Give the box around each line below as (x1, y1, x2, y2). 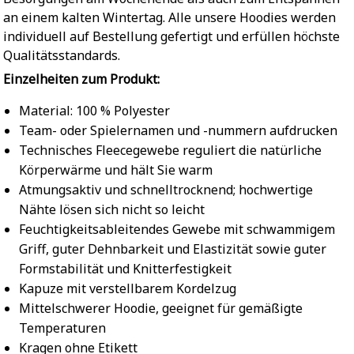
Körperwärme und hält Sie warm (19, 161, 213, 179)
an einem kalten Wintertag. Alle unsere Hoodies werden (3, 8, 336, 26)
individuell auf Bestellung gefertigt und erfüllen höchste (3, 27, 340, 45)
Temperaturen (19, 319, 106, 337)
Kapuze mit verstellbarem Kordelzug (19, 280, 236, 298)
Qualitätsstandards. (3, 46, 120, 64)
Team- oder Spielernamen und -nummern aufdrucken (19, 122, 337, 140)
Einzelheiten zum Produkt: (3, 70, 160, 88)
